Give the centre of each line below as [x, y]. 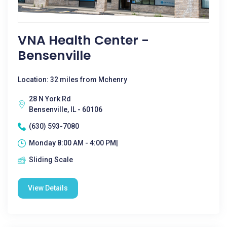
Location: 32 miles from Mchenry [72, 80]
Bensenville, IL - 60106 [66, 109]
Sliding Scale [51, 160]
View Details [48, 188]
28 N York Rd [50, 99]
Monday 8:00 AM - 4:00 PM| [73, 143]
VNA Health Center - [83, 40]
